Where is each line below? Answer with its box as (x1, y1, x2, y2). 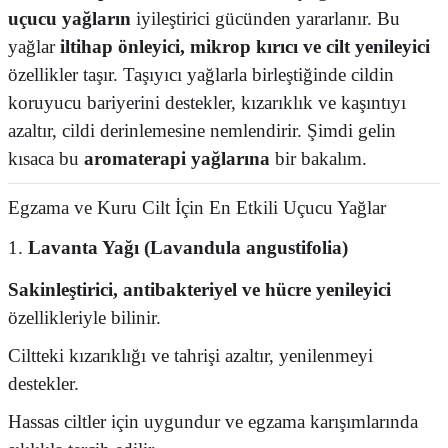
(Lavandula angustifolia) (139, 237, 348, 258)
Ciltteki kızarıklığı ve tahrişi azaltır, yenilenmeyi (8, 345, 373, 366)
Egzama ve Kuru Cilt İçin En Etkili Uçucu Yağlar (8, 197, 386, 218)
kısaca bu (8, 148, 84, 169)
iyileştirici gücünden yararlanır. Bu (131, 8, 400, 29)
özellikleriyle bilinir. (8, 307, 161, 328)
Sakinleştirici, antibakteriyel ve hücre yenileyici (8, 279, 391, 300)
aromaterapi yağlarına (84, 148, 270, 169)
